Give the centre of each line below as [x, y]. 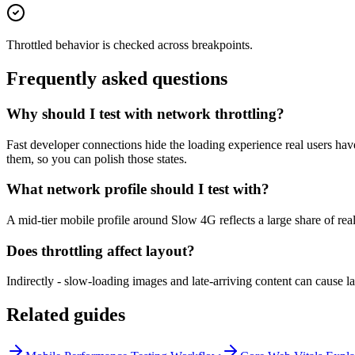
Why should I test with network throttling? [145, 113]
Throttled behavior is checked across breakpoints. [130, 45]
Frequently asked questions [117, 78]
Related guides [66, 315]
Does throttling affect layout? [101, 250]
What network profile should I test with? [138, 189]
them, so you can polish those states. [97, 158]
